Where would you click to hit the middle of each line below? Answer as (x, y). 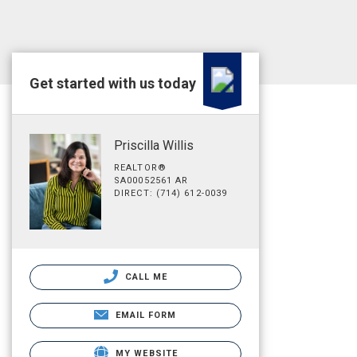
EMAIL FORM (146, 315)
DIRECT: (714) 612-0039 (171, 193)
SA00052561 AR (151, 180)
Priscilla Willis (154, 145)
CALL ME (145, 277)
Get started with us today (113, 83)
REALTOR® (140, 168)
